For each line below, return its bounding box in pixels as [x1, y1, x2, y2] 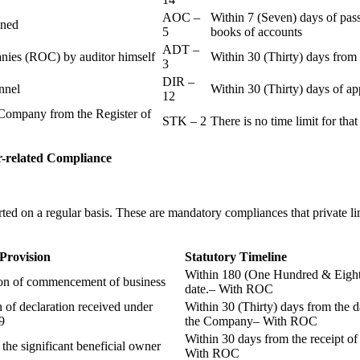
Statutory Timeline [185, 250, 287, 264]
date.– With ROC [185, 282, 273, 297]
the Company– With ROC [185, 314, 317, 329]
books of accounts [211, 25, 305, 39]
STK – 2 [162, 114, 207, 129]
